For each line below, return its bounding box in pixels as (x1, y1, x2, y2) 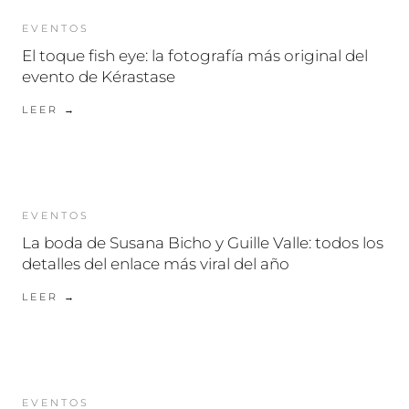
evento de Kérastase (22, 68, 175, 87)
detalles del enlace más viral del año (22, 255, 289, 274)
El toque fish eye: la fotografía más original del (22, 47, 368, 66)
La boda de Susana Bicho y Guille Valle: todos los (22, 234, 383, 253)
